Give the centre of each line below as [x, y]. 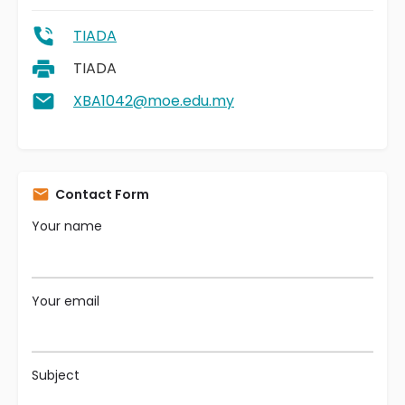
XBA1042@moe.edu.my [154, 101]
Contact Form [102, 194]
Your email [66, 301]
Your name [67, 226]
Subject [56, 375]
